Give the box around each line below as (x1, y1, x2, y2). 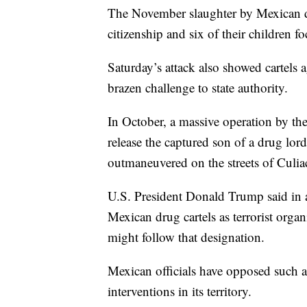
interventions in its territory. (108, 282, 251, 300)
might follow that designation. (108, 228, 265, 246)
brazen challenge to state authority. (108, 79, 288, 97)
